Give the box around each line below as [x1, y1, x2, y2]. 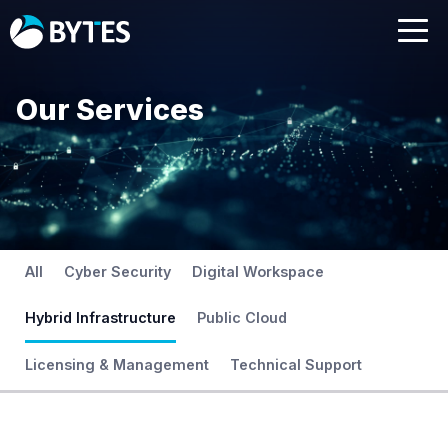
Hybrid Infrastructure [25, 309, 177, 327]
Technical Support [230, 355, 363, 373]
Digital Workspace [192, 262, 325, 280]
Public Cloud [197, 309, 288, 327]
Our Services [16, 92, 204, 127]
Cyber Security [64, 262, 172, 280]
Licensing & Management [25, 355, 210, 373]
